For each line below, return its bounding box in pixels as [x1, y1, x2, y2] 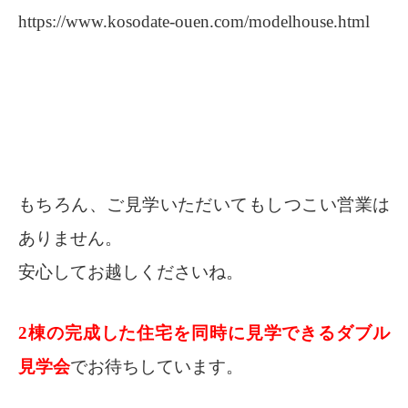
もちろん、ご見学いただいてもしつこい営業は [18, 195, 390, 215]
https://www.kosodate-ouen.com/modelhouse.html [18, 12, 370, 32]
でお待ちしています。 [70, 357, 243, 377]
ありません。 [18, 229, 122, 249]
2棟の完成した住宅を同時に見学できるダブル [18, 323, 390, 343]
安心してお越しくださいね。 [18, 262, 243, 282]
